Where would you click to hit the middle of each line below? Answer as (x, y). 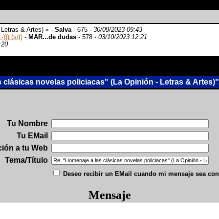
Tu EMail (32, 136)
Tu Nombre (27, 123)
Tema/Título (26, 160)
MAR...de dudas (52, 37)
